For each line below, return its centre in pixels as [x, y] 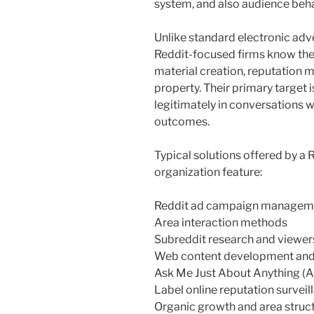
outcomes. [182, 122]
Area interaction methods [221, 223]
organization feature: [208, 172]
